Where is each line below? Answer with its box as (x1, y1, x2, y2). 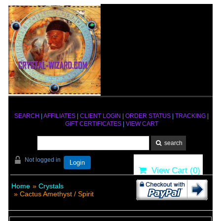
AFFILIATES (43, 112, 75, 119)
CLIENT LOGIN (80, 112, 121, 119)
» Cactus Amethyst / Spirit (13, 190, 94, 198)
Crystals (38, 182, 64, 190)
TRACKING (175, 112, 206, 119)
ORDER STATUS (125, 112, 171, 119)
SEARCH (14, 112, 39, 119)
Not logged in (24, 156, 61, 163)
